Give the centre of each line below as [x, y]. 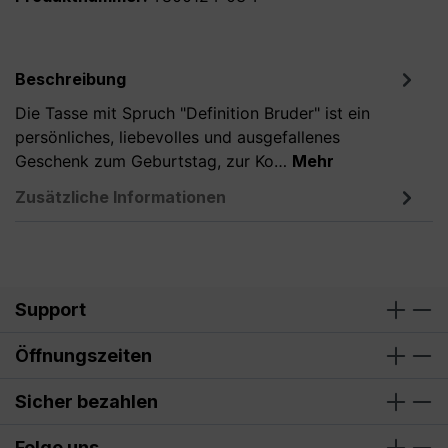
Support [50, 309]
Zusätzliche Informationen [120, 197]
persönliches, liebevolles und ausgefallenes [177, 137]
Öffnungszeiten [83, 355]
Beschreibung [70, 79]
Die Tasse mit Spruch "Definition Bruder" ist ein [192, 113]
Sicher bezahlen [86, 401]
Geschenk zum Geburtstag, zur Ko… [153, 161]
